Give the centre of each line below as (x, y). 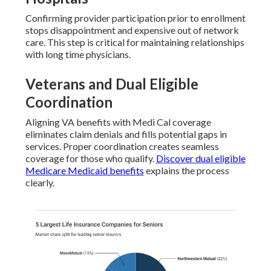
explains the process (186, 171)
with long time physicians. (78, 54)
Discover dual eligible (201, 158)
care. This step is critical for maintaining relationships (135, 42)
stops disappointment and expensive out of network (132, 30)
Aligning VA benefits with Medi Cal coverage (118, 122)
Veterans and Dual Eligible (112, 84)
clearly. (40, 183)
